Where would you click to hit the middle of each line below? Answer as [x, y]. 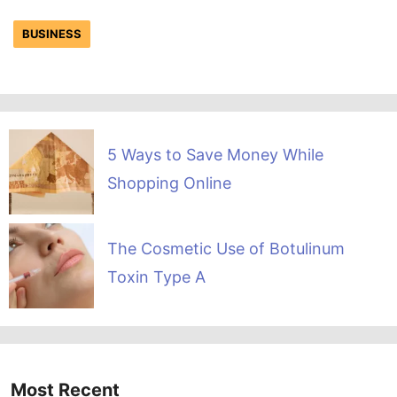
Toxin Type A [156, 277]
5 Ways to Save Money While [215, 155]
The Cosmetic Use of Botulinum [226, 249]
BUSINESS [52, 34]
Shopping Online [169, 183]
